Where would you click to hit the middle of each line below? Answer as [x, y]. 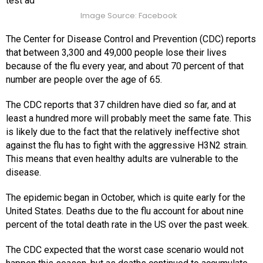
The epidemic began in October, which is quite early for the [126, 198]
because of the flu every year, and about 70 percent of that [125, 66]
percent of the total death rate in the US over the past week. [127, 225]
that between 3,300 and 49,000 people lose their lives [116, 53]
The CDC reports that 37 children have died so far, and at [121, 105]
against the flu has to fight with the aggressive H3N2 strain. [127, 146]
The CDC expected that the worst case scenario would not [125, 250]
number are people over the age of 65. [84, 80]
